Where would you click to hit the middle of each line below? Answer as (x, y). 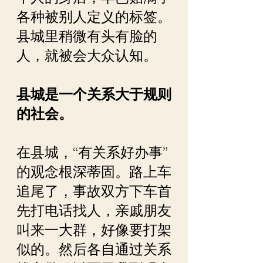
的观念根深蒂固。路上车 (94, 172)
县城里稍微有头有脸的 (87, 36)
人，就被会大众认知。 (87, 56)
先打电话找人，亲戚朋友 (94, 211)
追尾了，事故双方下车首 (94, 191)
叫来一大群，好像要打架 (94, 230)
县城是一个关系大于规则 (94, 95)
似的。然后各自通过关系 (94, 249)
